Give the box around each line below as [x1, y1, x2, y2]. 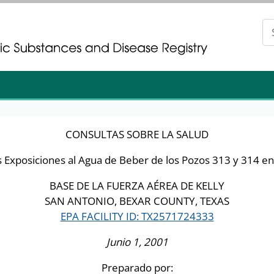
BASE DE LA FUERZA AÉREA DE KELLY [50, 178, 224, 193]
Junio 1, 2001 [106, 234, 168, 249]
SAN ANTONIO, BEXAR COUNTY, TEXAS [45, 193, 229, 208]
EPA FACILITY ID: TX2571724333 [60, 209, 214, 223]
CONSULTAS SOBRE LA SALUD [65, 127, 209, 141]
